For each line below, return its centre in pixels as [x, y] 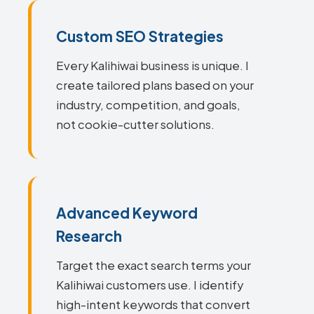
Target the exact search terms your [153, 265]
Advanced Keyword [127, 213]
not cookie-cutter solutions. [135, 124]
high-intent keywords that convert [153, 305]
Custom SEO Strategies [140, 36]
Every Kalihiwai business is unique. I [152, 66]
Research [89, 236]
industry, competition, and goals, [148, 105]
